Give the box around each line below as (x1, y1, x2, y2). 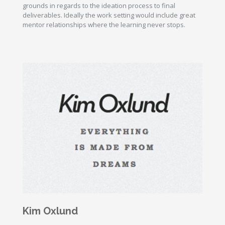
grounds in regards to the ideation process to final (23, 1, 175, 11)
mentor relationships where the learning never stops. (23, 20, 185, 30)
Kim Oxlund (23, 205, 78, 217)
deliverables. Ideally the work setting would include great (23, 11, 195, 20)
